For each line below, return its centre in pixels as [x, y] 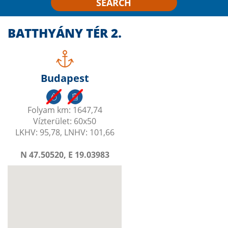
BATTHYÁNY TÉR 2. [65, 33]
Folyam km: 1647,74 [65, 110]
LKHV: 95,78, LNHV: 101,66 [65, 132]
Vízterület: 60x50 [65, 121]
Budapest [65, 78]
